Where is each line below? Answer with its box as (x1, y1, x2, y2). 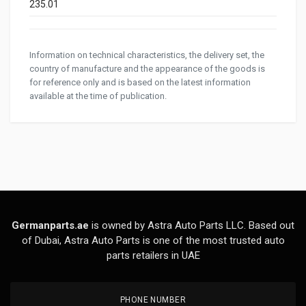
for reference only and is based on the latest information (29, 77, 251, 88)
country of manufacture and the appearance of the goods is (29, 64, 265, 74)
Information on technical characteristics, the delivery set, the (29, 50, 264, 61)
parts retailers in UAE (106, 249, 200, 262)
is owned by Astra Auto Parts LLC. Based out (89, 219, 294, 232)
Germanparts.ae (12, 219, 89, 232)
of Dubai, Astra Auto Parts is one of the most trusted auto (21, 234, 285, 247)
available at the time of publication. (29, 91, 167, 102)
